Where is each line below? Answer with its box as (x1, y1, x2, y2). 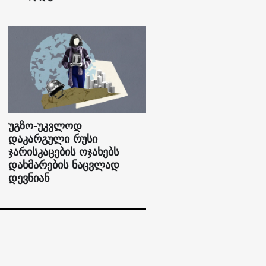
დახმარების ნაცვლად (8, 156, 120, 175)
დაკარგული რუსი (8, 129, 98, 148)
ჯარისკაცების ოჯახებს (8, 142, 119, 161)
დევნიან (8, 169, 50, 188)
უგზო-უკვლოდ (8, 116, 83, 135)
